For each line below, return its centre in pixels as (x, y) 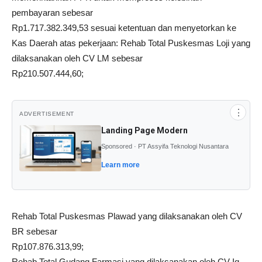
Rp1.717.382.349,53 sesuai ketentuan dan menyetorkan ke (124, 28)
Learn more (120, 165)
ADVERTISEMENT (47, 114)
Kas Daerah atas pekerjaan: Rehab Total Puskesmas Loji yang (131, 43)
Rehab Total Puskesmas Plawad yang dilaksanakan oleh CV (127, 216)
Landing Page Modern (144, 130)
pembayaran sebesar (52, 13)
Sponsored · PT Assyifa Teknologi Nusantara (165, 146)
